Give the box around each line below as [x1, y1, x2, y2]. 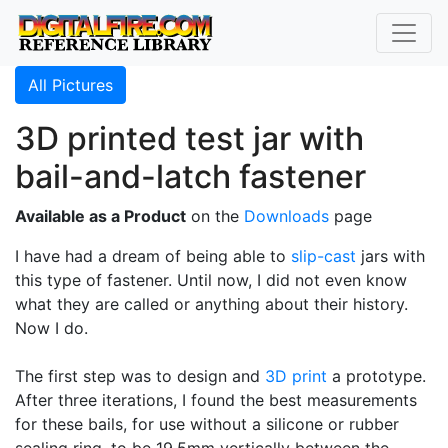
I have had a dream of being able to [15, 246, 291, 266]
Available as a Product [15, 206, 186, 226]
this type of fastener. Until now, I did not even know [15, 270, 407, 290]
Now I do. [15, 318, 88, 338]
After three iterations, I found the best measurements [15, 390, 417, 410]
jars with [356, 246, 425, 266]
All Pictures [28, 75, 113, 95]
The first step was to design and [15, 366, 265, 386]
